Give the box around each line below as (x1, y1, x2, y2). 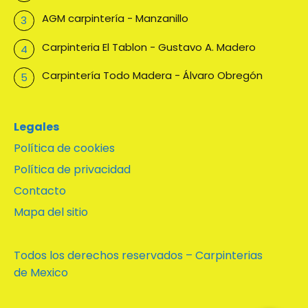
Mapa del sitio (14, 203, 88, 220)
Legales (14, 118, 59, 135)
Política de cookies (14, 140, 115, 156)
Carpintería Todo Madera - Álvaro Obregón (41, 68, 263, 83)
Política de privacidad (14, 161, 131, 177)
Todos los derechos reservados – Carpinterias (14, 247, 263, 263)
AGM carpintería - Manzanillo (41, 11, 188, 26)
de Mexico (14, 264, 68, 280)
